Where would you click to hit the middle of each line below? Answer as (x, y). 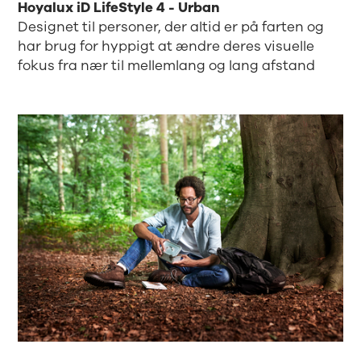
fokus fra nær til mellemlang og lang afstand (167, 66)
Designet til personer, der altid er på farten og (171, 27)
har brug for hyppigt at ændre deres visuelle (166, 47)
